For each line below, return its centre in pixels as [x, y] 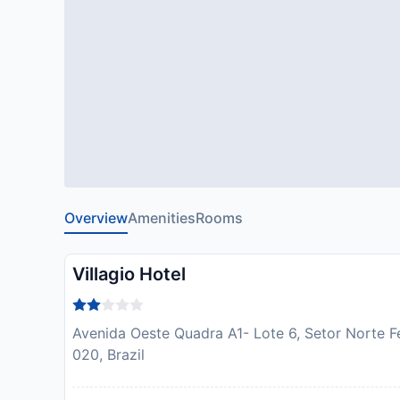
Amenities [162, 218]
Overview [96, 218]
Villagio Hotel [129, 274]
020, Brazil [108, 354]
